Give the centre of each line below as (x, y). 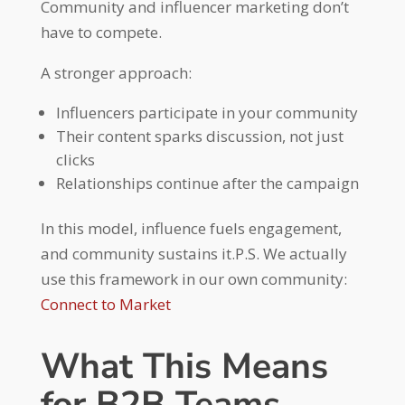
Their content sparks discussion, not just (199, 136)
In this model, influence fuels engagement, (191, 228)
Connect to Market (105, 304)
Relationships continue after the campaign (207, 183)
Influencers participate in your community (207, 112)
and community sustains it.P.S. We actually (193, 253)
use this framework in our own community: (193, 278)
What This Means (184, 366)
